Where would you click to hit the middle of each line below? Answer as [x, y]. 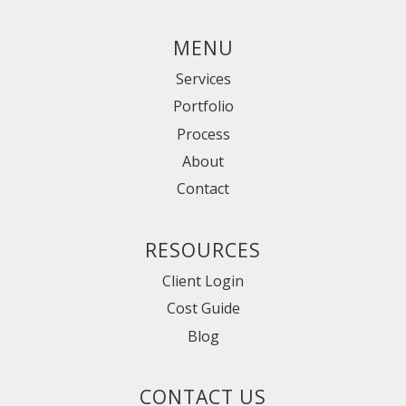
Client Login [203, 280]
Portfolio [203, 106]
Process [203, 134]
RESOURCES [203, 250]
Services [203, 78]
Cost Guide [203, 309]
